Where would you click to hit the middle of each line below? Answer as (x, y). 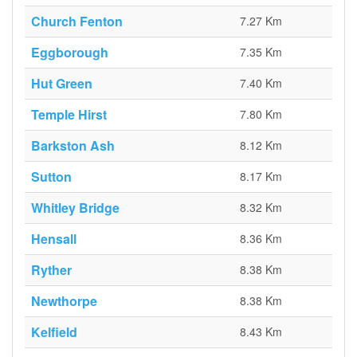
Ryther (51, 270)
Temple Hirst (69, 114)
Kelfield (54, 332)
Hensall (54, 239)
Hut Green (62, 83)
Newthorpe (64, 301)
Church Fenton (77, 21)
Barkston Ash (73, 145)
